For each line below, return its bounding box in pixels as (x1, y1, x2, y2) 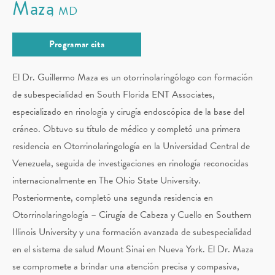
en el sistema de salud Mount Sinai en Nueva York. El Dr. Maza (12, 241, 254, 257)
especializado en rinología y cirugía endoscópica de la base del (12, 104, 244, 119)
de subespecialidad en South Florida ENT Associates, (12, 87, 215, 102)
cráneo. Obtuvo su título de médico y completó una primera (12, 121, 241, 136)
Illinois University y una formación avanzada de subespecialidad (12, 224, 252, 239)
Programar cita (48, 37, 105, 51)
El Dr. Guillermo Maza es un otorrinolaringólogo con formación (12, 69, 253, 85)
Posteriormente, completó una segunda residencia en (12, 190, 213, 205)
